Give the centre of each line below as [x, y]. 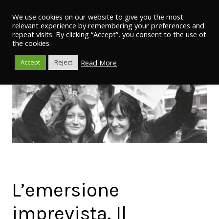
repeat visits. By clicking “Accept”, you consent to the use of [109, 34]
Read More [99, 62]
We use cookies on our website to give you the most [98, 17]
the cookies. [32, 43]
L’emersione [66, 190]
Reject [63, 62]
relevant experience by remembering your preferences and [108, 25]
